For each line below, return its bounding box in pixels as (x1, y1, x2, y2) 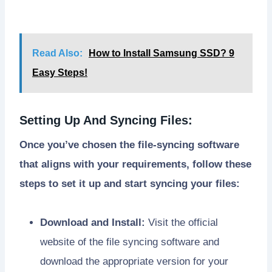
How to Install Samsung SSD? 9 (89, 48, 234, 59)
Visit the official (145, 217, 218, 229)
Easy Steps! (32, 67, 87, 78)
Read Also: (32, 48, 83, 59)
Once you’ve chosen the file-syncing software (19, 139, 239, 151)
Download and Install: (40, 217, 145, 229)
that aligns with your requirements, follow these (19, 158, 251, 171)
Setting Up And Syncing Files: (19, 114, 192, 127)
